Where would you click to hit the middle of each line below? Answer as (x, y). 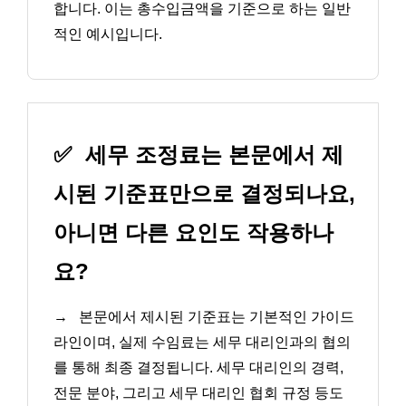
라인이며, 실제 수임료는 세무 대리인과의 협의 (202, 343)
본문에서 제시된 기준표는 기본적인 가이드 (215, 317)
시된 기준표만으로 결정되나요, (204, 194)
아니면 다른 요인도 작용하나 (193, 233)
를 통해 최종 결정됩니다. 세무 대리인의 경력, (198, 368)
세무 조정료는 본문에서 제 (211, 155)
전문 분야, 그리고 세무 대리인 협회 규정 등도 (198, 393)
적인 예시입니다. (108, 34)
